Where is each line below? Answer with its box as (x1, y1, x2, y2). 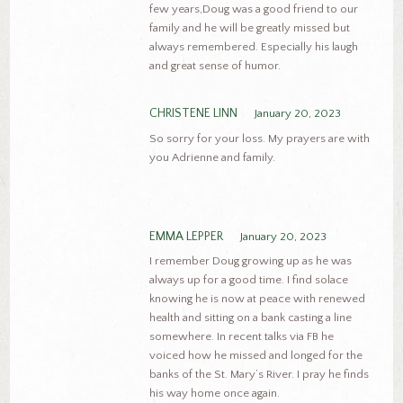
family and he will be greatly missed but (148, 21, 350, 34)
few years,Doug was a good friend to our (148, 2, 358, 15)
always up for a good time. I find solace (148, 273, 348, 287)
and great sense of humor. (148, 58, 281, 72)
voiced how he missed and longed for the (148, 349, 363, 363)
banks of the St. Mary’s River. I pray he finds (148, 368, 369, 381)
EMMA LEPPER (148, 228, 223, 244)
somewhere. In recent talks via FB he (148, 330, 334, 344)
